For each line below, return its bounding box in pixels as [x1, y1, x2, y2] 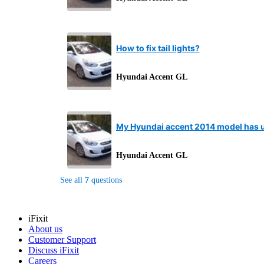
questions [91, 175, 122, 184]
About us [28, 223, 62, 234]
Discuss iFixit [28, 245, 79, 255]
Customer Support [28, 234, 96, 245]
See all [60, 175, 82, 184]
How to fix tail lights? [115, 43, 200, 54]
